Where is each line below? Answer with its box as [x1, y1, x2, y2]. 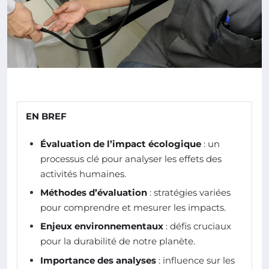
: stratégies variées [147, 186, 231, 198]
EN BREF [26, 110, 67, 122]
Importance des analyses [40, 254, 156, 266]
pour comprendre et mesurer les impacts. [40, 201, 226, 213]
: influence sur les [156, 254, 235, 266]
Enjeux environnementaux [40, 220, 163, 232]
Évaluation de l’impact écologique [40, 138, 201, 150]
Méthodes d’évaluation [40, 186, 147, 198]
